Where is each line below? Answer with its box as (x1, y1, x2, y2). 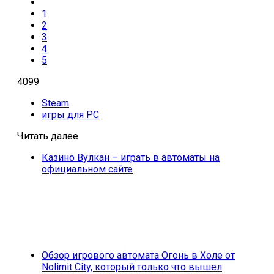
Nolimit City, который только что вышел (42, 261, 222, 273)
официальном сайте (42, 163, 133, 175)
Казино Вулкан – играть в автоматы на (42, 151, 220, 163)
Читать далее (17, 130, 78, 142)
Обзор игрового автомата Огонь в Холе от (42, 249, 235, 261)
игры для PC (42, 108, 99, 120)
